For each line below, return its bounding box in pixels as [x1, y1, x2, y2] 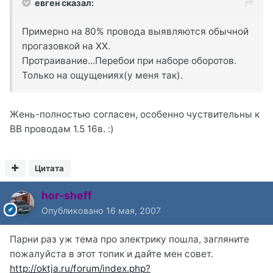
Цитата [35, 163, 65, 173]
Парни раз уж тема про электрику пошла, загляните [10, 233, 249, 245]
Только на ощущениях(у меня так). [22, 69, 183, 81]
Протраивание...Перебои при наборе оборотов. [22, 54, 236, 66]
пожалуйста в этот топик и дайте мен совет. [10, 247, 213, 260]
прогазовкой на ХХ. [22, 40, 110, 52]
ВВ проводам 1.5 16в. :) [10, 122, 114, 135]
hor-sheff [41, 188, 92, 202]
